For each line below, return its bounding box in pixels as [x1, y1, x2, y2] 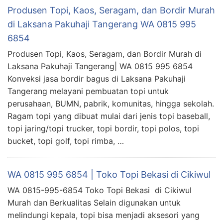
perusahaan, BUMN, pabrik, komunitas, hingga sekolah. [7, 98, 214, 109]
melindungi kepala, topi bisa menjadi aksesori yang [7, 210, 200, 220]
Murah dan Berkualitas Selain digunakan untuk [7, 197, 181, 208]
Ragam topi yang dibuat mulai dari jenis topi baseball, [7, 111, 210, 121]
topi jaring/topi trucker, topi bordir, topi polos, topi [7, 123, 199, 133]
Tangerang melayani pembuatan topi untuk [7, 86, 169, 96]
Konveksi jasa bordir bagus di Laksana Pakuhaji [7, 73, 186, 84]
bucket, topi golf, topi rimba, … [7, 135, 124, 146]
